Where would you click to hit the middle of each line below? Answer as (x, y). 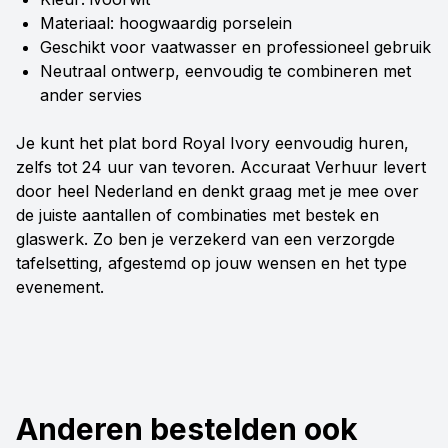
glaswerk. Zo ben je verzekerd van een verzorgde (205, 239)
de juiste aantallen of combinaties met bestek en (197, 215)
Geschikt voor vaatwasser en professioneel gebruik (235, 47)
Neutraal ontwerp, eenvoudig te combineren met (225, 71)
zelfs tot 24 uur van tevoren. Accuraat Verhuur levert (221, 167)
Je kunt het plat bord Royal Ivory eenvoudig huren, (212, 143)
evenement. (60, 287)
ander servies (91, 95)
